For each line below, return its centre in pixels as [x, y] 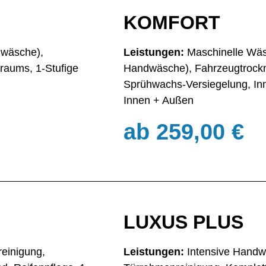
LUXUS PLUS [183, 222]
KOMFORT [172, 22]
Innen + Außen [159, 100]
